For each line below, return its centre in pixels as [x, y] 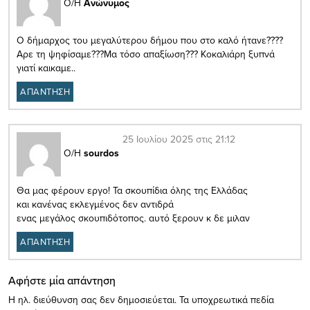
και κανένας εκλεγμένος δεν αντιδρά [95, 204]
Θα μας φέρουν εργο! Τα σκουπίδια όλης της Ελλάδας [132, 190]
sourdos [101, 153]
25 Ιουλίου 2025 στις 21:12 [179, 139]
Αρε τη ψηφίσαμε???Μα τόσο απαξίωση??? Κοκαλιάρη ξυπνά [146, 54]
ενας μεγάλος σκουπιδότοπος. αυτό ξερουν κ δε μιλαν [133, 218]
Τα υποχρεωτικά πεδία [227, 299]
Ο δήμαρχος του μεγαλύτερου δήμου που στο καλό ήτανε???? [150, 40]
